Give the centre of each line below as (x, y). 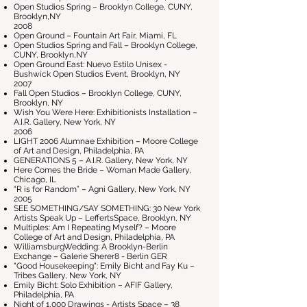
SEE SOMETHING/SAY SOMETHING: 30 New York (107, 208)
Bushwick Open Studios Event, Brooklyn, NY (97, 74)
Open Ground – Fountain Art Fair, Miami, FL (95, 36)
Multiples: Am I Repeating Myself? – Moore (95, 228)
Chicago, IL (35, 180)
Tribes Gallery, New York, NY (67, 275)
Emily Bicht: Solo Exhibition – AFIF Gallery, (93, 285)
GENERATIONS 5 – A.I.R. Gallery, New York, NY (101, 160)
